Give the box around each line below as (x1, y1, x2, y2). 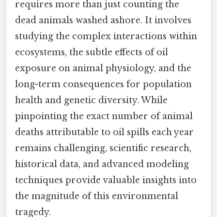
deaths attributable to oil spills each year (15, 127, 194, 138)
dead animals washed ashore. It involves (15, 15, 191, 26)
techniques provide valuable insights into (15, 175, 197, 186)
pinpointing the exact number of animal (15, 111, 193, 122)
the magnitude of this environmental (15, 191, 178, 202)
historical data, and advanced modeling (15, 159, 189, 170)
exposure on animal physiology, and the (15, 63, 191, 74)
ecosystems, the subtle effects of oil (15, 47, 168, 58)
